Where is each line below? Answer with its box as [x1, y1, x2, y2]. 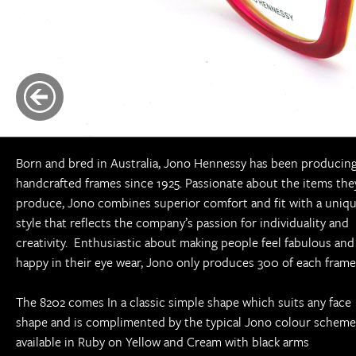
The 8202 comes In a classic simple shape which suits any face [16, 292, 351, 311]
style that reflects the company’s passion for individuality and [16, 213, 349, 232]
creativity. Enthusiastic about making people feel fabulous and [16, 233, 354, 252]
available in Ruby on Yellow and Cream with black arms [16, 332, 309, 351]
